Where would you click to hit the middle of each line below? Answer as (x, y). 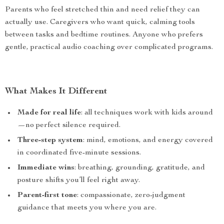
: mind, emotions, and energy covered (148, 140)
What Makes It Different (56, 91)
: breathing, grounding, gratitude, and (140, 168)
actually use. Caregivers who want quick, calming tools (100, 22)
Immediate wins (46, 168)
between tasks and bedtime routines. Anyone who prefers (104, 35)
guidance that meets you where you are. (87, 208)
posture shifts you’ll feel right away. (79, 180)
